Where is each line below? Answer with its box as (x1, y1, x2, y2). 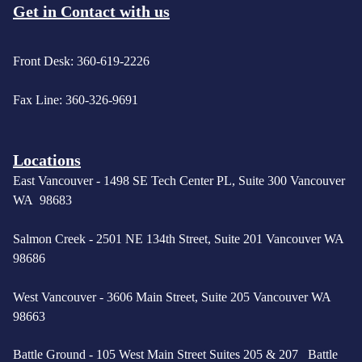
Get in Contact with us (13, 2, 170, 20)
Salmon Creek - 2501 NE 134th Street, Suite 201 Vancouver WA (13, 232, 347, 246)
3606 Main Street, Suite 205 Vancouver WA (107, 290, 335, 305)
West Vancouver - (13, 290, 107, 305)
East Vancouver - (13, 174, 103, 188)
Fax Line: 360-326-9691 (13, 92, 138, 107)
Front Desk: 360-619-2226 (13, 54, 149, 69)
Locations (13, 151, 81, 170)
